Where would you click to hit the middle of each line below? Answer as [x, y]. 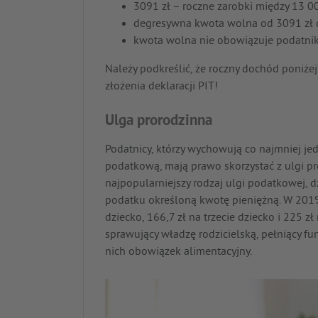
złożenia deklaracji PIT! [161, 87]
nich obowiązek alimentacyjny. [179, 252]
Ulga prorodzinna [159, 122]
